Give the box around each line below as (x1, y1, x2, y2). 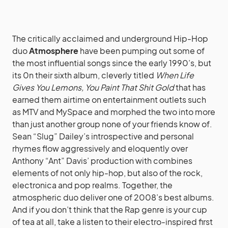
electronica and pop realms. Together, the (12, 180, 173, 190)
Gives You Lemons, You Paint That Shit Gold (12, 82, 174, 93)
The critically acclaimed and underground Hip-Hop (12, 33, 208, 44)
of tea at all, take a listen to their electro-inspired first (12, 216, 213, 227)
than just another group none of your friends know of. (12, 119, 212, 129)
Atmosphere (29, 45, 78, 56)
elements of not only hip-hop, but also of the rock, (12, 167, 203, 178)
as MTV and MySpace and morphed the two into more (12, 106, 215, 117)
